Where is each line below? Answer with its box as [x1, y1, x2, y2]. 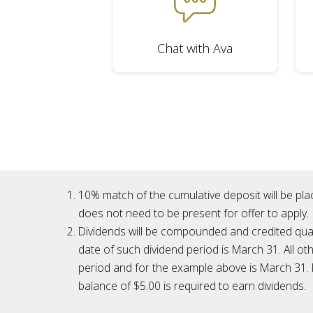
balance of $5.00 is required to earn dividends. [78, 278, 306, 293]
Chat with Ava [157, 40, 233, 57]
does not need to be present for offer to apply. [78, 205, 309, 221]
